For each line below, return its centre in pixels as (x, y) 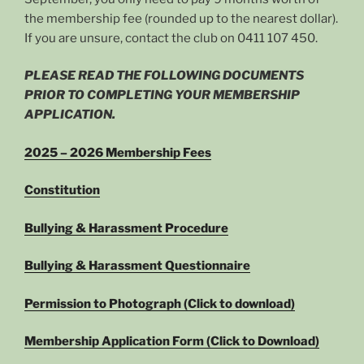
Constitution (62, 190)
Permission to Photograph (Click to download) (160, 303)
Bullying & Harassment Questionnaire (137, 266)
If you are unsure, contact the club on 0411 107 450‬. (171, 38)
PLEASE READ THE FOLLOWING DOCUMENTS (164, 76)
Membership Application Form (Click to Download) (172, 341)
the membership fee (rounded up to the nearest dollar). (181, 18)
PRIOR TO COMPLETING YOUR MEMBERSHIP (162, 95)
